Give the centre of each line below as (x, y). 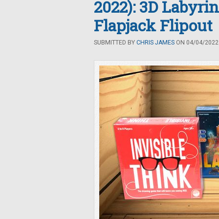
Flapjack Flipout (153, 25)
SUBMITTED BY (115, 43)
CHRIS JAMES (155, 43)
